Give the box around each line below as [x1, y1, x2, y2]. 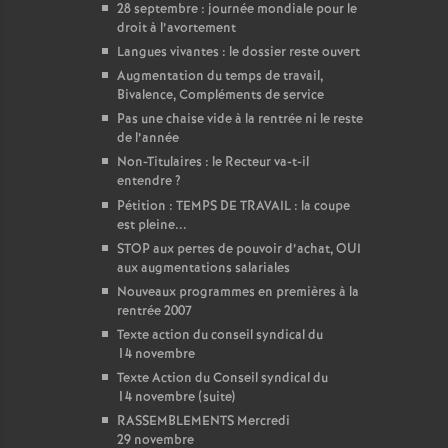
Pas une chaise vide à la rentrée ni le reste [117, 110, 363, 129]
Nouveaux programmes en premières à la [117, 283, 359, 302]
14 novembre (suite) [117, 388, 235, 407]
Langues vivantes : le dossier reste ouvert [117, 43, 360, 62]
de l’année [117, 129, 179, 148]
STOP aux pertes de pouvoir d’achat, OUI [117, 240, 361, 259]
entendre [117, 172, 172, 191]
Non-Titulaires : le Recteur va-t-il [117, 153, 309, 172]
